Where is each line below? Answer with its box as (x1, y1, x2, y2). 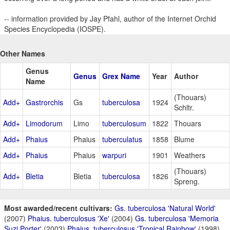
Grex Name (102, 70, 140, 81)
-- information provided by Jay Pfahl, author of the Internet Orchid (4, 13, 216, 24)
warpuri (102, 149, 126, 160)
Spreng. (174, 176, 200, 186)
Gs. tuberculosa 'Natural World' (114, 202, 216, 213)
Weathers (174, 149, 205, 160)
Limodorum (26, 118, 63, 128)
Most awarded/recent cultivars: (4, 202, 112, 213)
